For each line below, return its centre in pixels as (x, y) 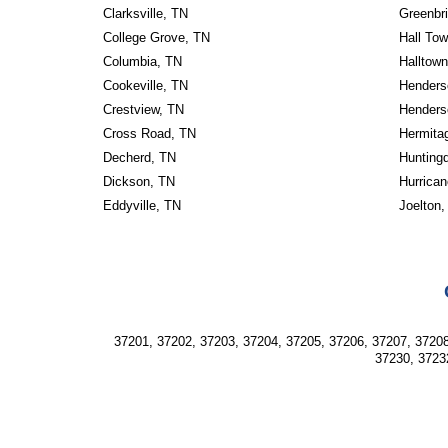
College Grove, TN (156, 37)
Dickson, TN (138, 181)
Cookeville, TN (145, 85)
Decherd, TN (139, 157)
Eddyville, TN (141, 205)
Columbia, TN (142, 61)
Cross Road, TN (149, 133)
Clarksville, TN (145, 13)
